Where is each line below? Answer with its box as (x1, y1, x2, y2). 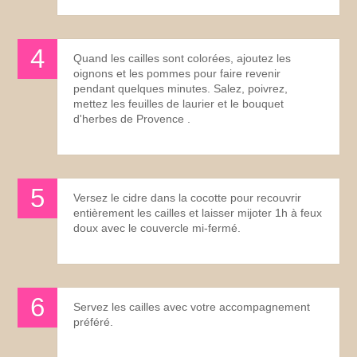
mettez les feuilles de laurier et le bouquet (73, 96, 284, 110)
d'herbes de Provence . (73, 112, 191, 125)
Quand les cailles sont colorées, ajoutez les (73, 51, 292, 65)
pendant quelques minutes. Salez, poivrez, (73, 81, 288, 95)
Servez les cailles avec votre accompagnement (73, 300, 311, 313)
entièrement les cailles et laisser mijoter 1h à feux (73, 206, 323, 219)
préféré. (73, 315, 114, 328)
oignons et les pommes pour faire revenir (73, 66, 281, 80)
